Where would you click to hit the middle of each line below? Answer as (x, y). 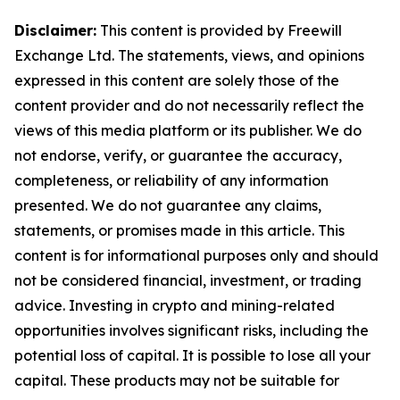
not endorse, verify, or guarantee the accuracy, (178, 156)
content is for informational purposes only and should (196, 256)
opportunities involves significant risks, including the (192, 331)
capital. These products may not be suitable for (177, 381)
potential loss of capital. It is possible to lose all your (192, 356)
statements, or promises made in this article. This (179, 231)
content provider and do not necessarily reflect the (189, 106)
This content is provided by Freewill (219, 31)
